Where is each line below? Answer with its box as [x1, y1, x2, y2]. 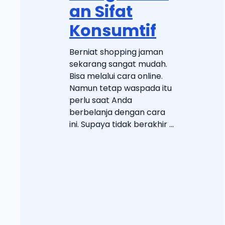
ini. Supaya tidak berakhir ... [69, 119, 174, 131]
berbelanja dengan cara [69, 106, 165, 119]
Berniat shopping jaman [69, 46, 163, 58]
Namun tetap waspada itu [69, 82, 172, 94]
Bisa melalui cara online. [69, 70, 163, 82]
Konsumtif [69, 19, 156, 42]
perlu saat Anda [69, 94, 132, 106]
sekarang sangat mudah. [69, 58, 167, 70]
